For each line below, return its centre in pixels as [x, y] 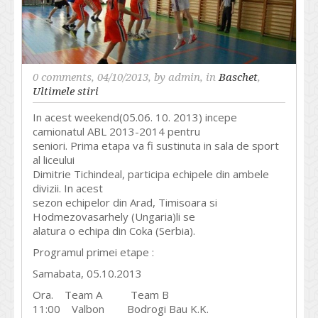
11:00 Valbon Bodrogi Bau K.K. [121, 309]
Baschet [238, 78]
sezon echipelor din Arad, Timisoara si [125, 203]
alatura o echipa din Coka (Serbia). [114, 231]
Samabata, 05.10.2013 [87, 274]
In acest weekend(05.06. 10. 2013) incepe [135, 117]
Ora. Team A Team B [101, 295]
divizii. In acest [68, 188]
